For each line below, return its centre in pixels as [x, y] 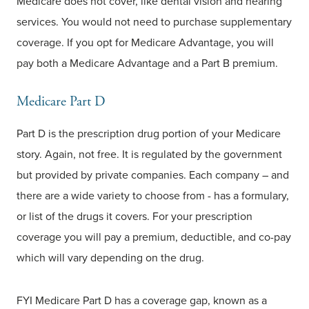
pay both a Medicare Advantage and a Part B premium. [147, 63]
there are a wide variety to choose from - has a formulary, [153, 196]
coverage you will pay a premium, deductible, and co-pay [154, 237]
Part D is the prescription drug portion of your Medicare [149, 133]
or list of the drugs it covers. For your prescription [134, 216]
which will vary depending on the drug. [110, 258]
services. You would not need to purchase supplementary [154, 22]
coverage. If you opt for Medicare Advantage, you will [145, 42]
